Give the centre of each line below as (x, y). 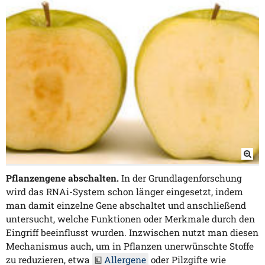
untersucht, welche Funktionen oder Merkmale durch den (130, 219)
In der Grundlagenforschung (180, 178)
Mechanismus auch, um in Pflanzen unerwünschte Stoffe (130, 246)
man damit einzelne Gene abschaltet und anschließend (126, 206)
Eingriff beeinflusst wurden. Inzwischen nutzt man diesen (132, 233)
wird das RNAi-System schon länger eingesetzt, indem (125, 192)
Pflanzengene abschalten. (62, 178)
